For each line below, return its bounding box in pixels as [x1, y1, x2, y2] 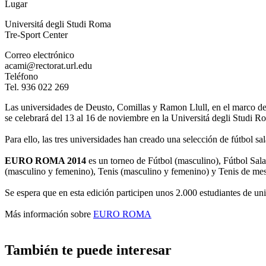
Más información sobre [5, 208, 93, 219]
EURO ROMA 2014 [5, 155, 88, 166]
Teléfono [5, 71, 38, 81]
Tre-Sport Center [5, 29, 68, 40]
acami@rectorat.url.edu [5, 60, 92, 71]
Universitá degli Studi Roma [5, 18, 111, 29]
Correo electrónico [5, 49, 74, 60]
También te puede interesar [5, 242, 172, 258]
